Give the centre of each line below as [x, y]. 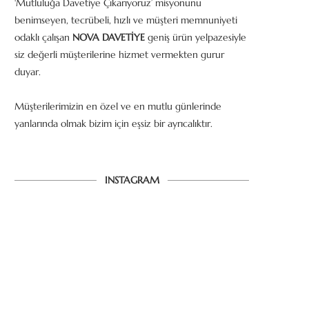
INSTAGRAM [132, 180]
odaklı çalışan [43, 37]
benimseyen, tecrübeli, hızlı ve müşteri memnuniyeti [126, 20]
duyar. [28, 72]
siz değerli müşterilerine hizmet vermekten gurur [119, 54]
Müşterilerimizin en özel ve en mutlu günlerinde [118, 106]
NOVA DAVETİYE [109, 37]
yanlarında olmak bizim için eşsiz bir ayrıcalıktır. [113, 123]
